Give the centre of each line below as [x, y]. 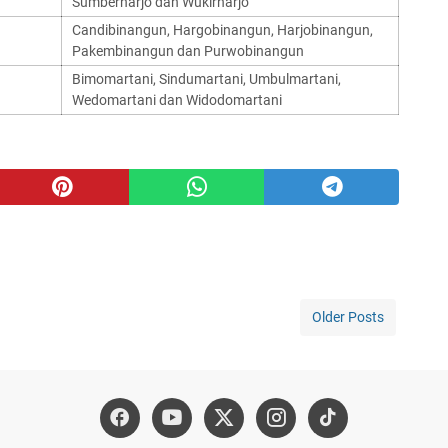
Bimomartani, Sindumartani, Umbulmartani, [206, 79]
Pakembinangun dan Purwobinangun [188, 51]
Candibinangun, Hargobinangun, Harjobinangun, [222, 30]
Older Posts [348, 317]
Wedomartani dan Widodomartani [177, 100]
